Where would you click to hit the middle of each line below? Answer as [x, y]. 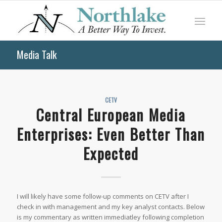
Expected [111, 153]
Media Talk [36, 55]
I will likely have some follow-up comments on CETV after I [103, 196]
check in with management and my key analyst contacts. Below [111, 207]
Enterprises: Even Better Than [111, 134]
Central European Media [111, 115]
